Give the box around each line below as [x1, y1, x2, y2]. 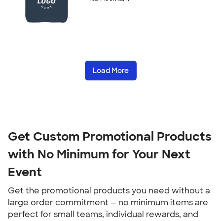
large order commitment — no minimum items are [8, 197, 208, 208]
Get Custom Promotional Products [8, 129, 212, 144]
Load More [92, 66, 129, 75]
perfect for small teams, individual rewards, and [8, 209, 198, 220]
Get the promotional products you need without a [8, 185, 210, 196]
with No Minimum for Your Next [8, 147, 190, 162]
